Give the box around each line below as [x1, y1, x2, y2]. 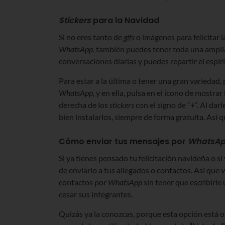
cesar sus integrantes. [59, 189, 133, 199]
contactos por [59, 177, 108, 187]
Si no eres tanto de [59, 32, 124, 42]
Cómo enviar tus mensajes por [59, 135, 188, 147]
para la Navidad [91, 14, 159, 26]
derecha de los [59, 99, 109, 109]
